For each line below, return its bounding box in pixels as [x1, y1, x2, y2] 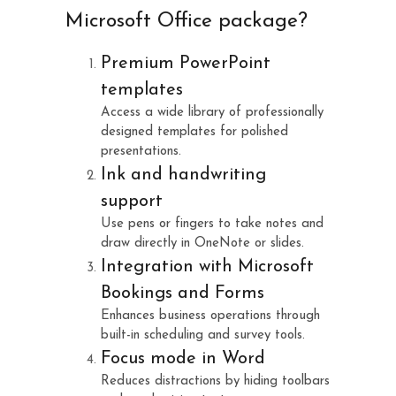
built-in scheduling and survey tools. [101, 328, 305, 342]
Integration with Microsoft [101, 257, 314, 276]
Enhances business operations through [101, 308, 320, 323]
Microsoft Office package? [65, 11, 308, 32]
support [101, 192, 163, 210]
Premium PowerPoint [101, 54, 270, 72]
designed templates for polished [101, 125, 288, 139]
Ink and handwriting [101, 165, 266, 184]
